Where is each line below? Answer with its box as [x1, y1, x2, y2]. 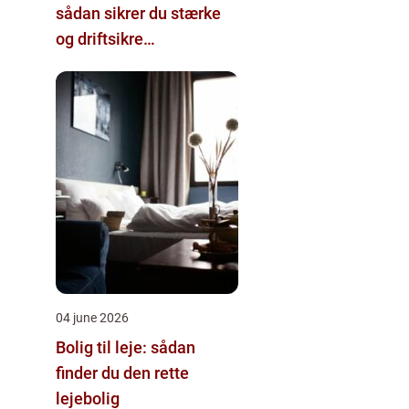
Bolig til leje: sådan [56, 337, 195, 357]
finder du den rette [56, 362, 189, 383]
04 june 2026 [56, 309, 129, 325]
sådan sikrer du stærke [56, 3, 221, 23]
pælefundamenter [56, 54, 187, 74]
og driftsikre [56, 28, 143, 48]
